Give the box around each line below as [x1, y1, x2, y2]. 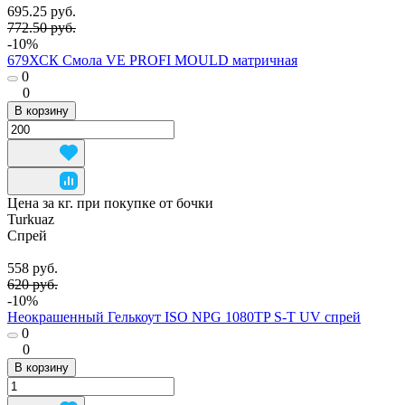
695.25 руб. [7, 3, 76, 19]
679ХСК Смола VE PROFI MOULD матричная [7, 52, 297, 68]
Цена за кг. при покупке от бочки [7, 194, 213, 211]
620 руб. [7, 276, 58, 292]
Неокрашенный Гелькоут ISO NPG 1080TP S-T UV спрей [7, 308, 361, 325]
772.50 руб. [7, 19, 76, 35]
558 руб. [7, 259, 58, 276]
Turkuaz [7, 211, 54, 227]
